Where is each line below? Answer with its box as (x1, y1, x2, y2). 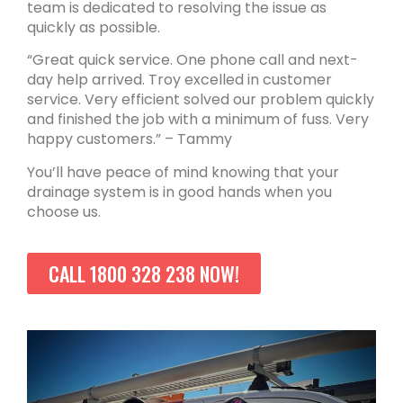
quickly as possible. (27, 16, 160, 38)
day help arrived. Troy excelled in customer (27, 69, 332, 91)
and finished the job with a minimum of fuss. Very (27, 109, 369, 130)
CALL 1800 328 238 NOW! (49, 259, 239, 289)
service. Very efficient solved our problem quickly (27, 89, 374, 111)
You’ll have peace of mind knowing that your (27, 161, 339, 183)
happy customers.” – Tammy (27, 129, 232, 150)
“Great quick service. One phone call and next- (27, 49, 358, 71)
